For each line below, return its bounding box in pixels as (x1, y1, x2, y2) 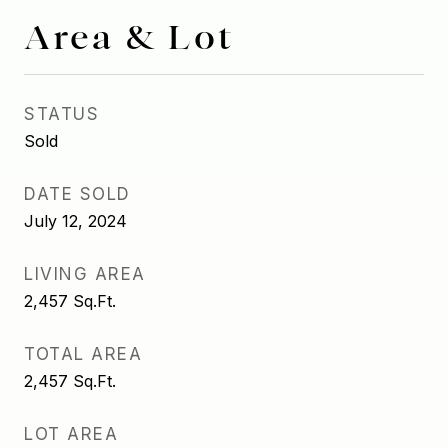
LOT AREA (24, 424, 118, 444)
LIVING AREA (24, 264, 146, 284)
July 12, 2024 (24, 211, 127, 231)
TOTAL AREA (24, 344, 142, 364)
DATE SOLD (24, 184, 131, 204)
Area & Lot (24, 17, 234, 55)
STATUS (24, 104, 99, 124)
